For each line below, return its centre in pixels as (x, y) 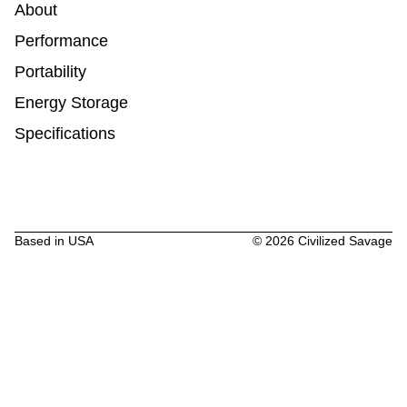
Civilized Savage (344, 241)
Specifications (65, 134)
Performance (61, 41)
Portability (50, 72)
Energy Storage (71, 103)
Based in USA (54, 241)
